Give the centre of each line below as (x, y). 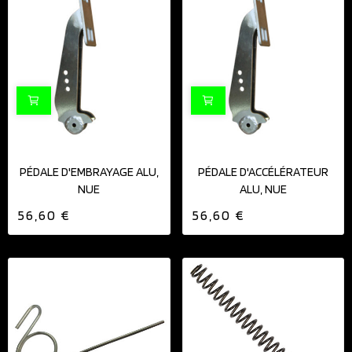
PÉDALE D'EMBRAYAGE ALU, (89, 171)
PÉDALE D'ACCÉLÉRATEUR (263, 171)
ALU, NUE (263, 189)
